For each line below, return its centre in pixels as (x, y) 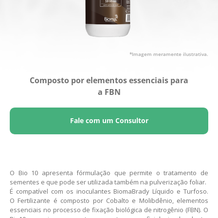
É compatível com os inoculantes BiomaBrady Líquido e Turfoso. (109, 191)
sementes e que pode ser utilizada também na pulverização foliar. (108, 182)
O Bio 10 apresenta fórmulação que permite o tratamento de (109, 173)
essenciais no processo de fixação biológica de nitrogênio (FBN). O (109, 209)
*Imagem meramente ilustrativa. (169, 54)
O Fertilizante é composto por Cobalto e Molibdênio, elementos (109, 200)
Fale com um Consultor (109, 121)
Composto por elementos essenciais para (109, 80)
